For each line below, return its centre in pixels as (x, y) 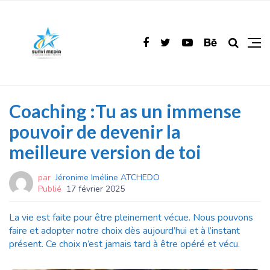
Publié (50, 189)
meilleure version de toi (105, 152)
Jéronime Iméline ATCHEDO (108, 177)
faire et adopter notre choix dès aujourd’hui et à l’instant (124, 231)
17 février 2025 (96, 189)
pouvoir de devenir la (95, 131)
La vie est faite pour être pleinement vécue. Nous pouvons (131, 218)
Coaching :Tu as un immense (125, 111)
